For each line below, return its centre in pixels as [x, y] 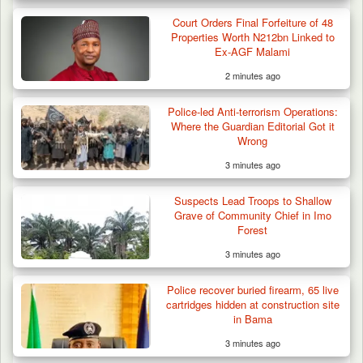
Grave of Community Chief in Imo [252, 216]
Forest [253, 230]
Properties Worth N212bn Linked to [252, 37]
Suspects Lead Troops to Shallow [252, 201]
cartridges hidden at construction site [252, 305]
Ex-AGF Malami [253, 52]
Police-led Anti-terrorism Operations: [252, 112]
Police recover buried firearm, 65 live [252, 290]
